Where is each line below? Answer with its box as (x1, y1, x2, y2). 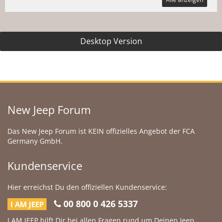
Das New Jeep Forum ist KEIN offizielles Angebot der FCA (7, 126, 195, 136)
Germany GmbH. (7, 136, 62, 146)
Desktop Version (80, 36, 142, 47)
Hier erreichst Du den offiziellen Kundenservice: (7, 182, 167, 192)
